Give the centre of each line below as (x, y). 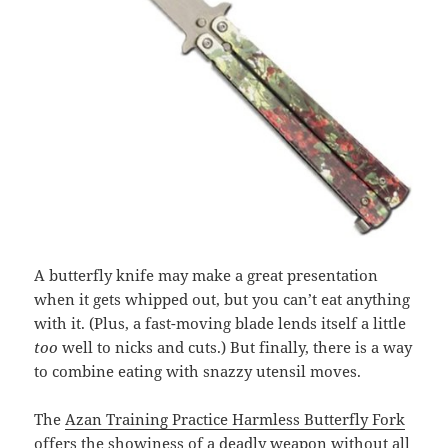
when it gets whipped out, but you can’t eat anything (222, 299)
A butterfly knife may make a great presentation (206, 275)
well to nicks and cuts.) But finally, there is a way (235, 347)
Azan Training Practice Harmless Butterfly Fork (235, 419)
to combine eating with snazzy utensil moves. (198, 371)
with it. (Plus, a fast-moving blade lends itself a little (220, 323)
